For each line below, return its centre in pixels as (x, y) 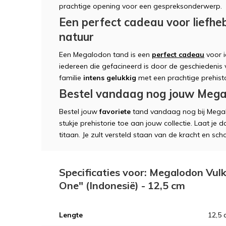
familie (71, 77)
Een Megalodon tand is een (105, 54)
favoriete (115, 111)
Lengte (71, 215)
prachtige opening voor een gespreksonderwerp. (140, 6)
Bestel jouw (79, 111)
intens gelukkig (110, 77)
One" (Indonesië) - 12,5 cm (122, 185)
